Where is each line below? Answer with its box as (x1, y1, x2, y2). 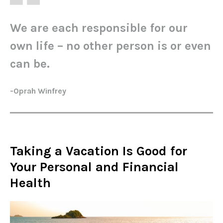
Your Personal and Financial (10, 159, 179, 175)
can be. (10, 57, 50, 71)
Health (10, 175, 51, 191)
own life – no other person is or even (10, 39, 211, 53)
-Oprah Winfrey (10, 86, 66, 96)
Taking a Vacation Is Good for (10, 143, 187, 159)
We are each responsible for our (10, 21, 188, 35)
